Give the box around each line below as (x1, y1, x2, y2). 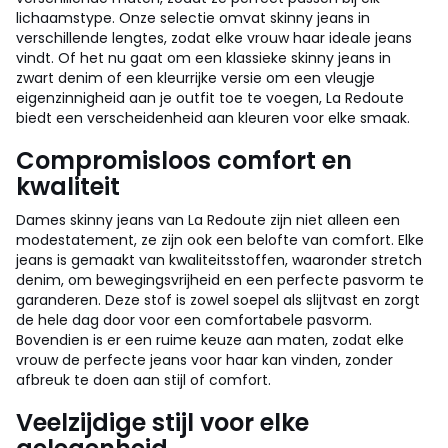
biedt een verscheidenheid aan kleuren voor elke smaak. (16, 108, 410, 128)
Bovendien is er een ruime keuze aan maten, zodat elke (16, 330, 404, 350)
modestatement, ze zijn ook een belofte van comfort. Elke (16, 230, 424, 250)
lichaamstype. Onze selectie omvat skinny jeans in (16, 8, 370, 28)
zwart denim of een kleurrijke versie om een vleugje (16, 68, 375, 88)
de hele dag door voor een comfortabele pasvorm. (16, 310, 372, 330)
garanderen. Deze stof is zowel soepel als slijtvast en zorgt (16, 290, 420, 310)
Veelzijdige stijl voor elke (16, 406, 309, 439)
